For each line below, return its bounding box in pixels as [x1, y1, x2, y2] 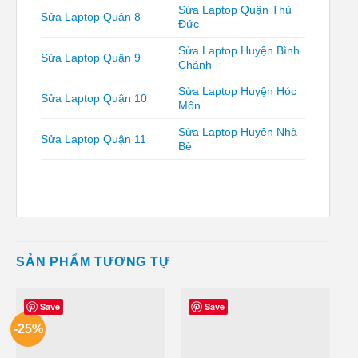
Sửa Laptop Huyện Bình [178, 43, 300, 57]
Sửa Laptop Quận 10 [41, 91, 147, 105]
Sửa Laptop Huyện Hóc [178, 84, 297, 97]
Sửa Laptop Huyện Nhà [178, 125, 298, 138]
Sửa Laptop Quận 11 [41, 132, 146, 145]
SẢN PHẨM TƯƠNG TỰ [16, 254, 170, 268]
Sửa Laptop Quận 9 [41, 50, 141, 64]
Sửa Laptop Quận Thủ [178, 2, 292, 16]
